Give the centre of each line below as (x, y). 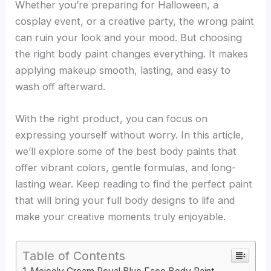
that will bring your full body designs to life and (125, 201)
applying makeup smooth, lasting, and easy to (123, 70)
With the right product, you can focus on (112, 119)
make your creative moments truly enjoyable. (121, 217)
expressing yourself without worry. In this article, (130, 135)
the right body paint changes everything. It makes (132, 54)
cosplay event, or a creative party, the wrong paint (135, 21)
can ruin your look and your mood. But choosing (129, 37)
